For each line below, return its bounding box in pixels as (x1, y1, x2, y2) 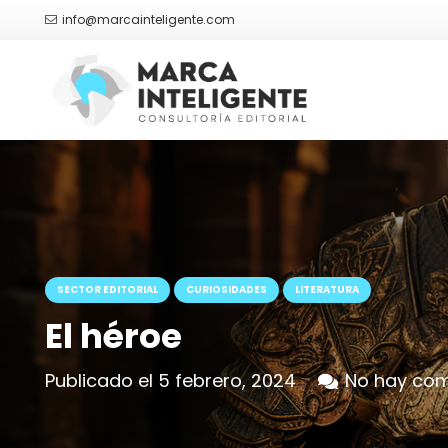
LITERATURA (295, 281, 359, 297)
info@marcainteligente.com (61, 11, 235, 28)
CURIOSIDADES (186, 281, 267, 297)
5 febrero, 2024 (158, 367, 296, 393)
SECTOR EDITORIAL (57, 281, 158, 297)
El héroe (45, 311, 182, 360)
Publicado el (45, 367, 158, 393)
